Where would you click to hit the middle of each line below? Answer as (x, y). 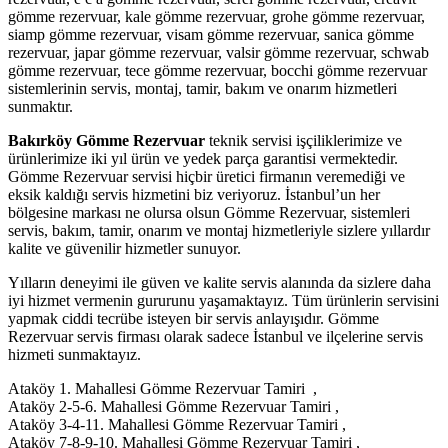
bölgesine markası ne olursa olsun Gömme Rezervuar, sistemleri (209, 212)
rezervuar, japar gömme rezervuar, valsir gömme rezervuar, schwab (218, 52)
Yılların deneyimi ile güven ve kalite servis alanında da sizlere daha (219, 282)
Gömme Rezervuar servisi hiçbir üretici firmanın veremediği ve (206, 176)
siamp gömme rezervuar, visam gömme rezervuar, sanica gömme (211, 34)
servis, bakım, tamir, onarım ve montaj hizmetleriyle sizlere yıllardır (219, 230)
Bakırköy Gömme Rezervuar (106, 140)
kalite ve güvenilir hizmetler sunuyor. (124, 248)
